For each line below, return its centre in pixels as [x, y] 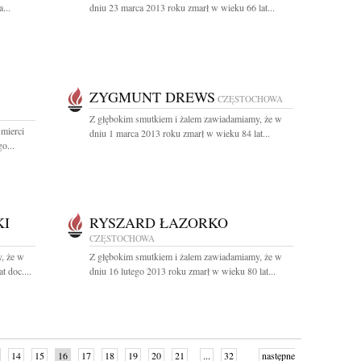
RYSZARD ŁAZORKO [159, 222]
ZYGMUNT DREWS [152, 97]
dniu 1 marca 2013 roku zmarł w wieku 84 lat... [180, 133]
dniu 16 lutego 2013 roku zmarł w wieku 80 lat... [183, 271]
